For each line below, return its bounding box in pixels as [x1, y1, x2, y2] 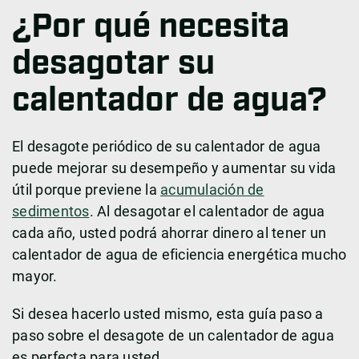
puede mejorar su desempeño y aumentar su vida [12, 159, 337, 177]
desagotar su [12, 42, 215, 87]
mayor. [12, 268, 58, 285]
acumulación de [160, 181, 264, 199]
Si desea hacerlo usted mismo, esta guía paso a [12, 305, 324, 323]
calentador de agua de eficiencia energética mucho [12, 246, 347, 264]
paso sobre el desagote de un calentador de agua [12, 327, 334, 345]
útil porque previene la [12, 181, 160, 199]
